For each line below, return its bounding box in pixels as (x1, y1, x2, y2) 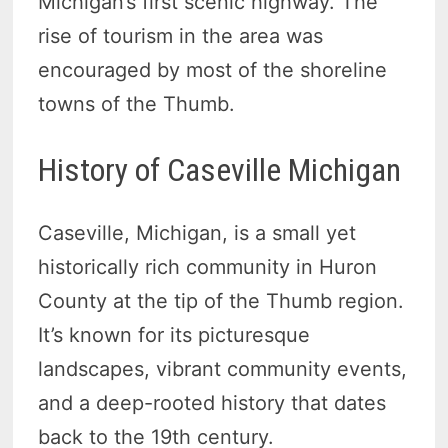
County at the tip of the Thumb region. (38, 288, 405, 313)
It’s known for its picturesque (38, 322, 311, 347)
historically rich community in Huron (38, 254, 378, 279)
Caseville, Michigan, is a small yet (38, 220, 357, 245)
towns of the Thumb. (38, 92, 236, 117)
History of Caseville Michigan (38, 151, 402, 190)
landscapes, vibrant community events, (38, 356, 408, 381)
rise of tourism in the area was (38, 24, 324, 49)
